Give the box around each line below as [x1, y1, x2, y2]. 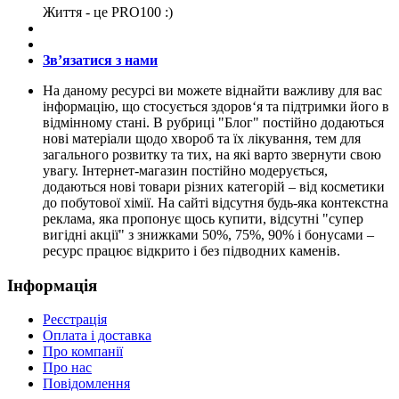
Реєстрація [43, 312, 107, 328]
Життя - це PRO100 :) [43, 4, 173, 20]
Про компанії [43, 344, 123, 360]
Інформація [7, 275, 97, 295]
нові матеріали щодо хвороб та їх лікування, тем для [43, 130, 361, 146]
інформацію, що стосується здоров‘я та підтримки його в [43, 98, 389, 114]
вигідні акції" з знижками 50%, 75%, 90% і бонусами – [43, 226, 374, 242]
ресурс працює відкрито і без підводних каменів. [43, 242, 340, 258]
